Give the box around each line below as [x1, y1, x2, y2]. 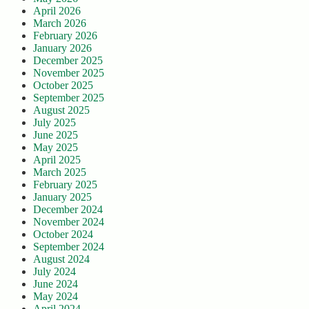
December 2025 [33, 54, 103, 67]
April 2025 [33, 154, 81, 166]
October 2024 [33, 228, 93, 241]
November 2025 [33, 67, 104, 79]
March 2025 [33, 166, 86, 179]
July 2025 [33, 117, 76, 129]
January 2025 [33, 191, 92, 203]
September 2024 [33, 241, 104, 253]
